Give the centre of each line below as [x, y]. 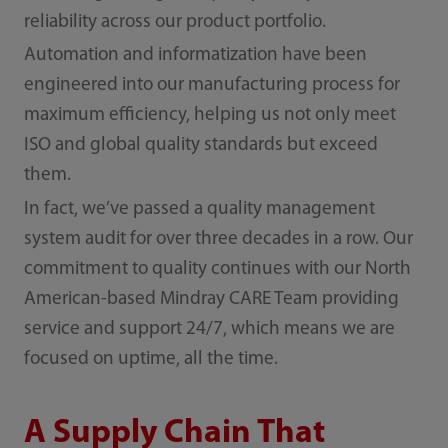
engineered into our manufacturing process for [211, 86]
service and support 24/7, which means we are [209, 329]
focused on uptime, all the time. [150, 359]
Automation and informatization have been [195, 56]
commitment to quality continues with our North [217, 269]
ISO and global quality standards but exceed [200, 146]
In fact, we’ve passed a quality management [199, 209]
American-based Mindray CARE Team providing [211, 299]
